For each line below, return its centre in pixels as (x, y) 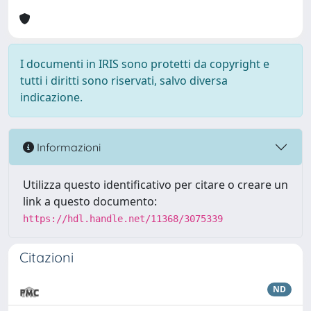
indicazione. (51, 97)
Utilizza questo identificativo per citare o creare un (155, 185)
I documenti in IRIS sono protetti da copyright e (145, 64)
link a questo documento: (90, 201)
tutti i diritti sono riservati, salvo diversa (124, 81)
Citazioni (47, 257)
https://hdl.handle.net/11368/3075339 (123, 219)
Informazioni (67, 147)
